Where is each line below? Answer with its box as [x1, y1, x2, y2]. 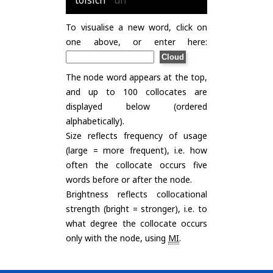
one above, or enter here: [66, 36, 207, 48]
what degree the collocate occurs [66, 218, 207, 229]
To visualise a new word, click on [66, 21, 207, 33]
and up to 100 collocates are [66, 86, 207, 97]
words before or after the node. [66, 174, 192, 185]
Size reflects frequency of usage [66, 130, 207, 141]
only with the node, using [66, 232, 168, 244]
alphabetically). [66, 115, 124, 127]
